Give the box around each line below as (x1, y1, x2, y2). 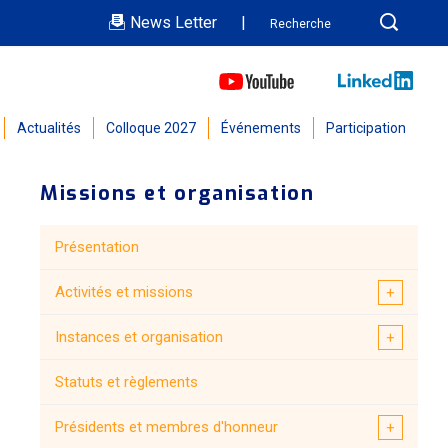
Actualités (17, 119, 81, 136)
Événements (221, 119, 301, 136)
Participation (326, 119, 406, 136)
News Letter (126, 13, 217, 32)
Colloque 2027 (106, 119, 196, 136)
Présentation (55, 237, 139, 256)
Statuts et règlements (55, 372, 198, 391)
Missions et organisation (40, 179, 315, 207)
